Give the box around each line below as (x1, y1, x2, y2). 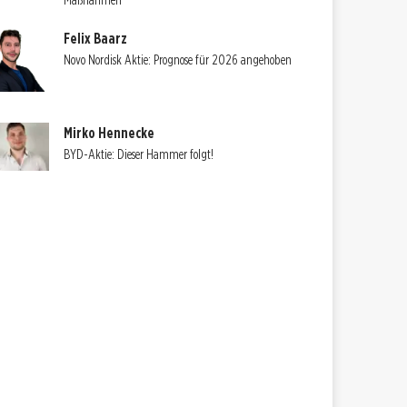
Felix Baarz (64, 29, 128, 47)
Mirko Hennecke (64, 124, 155, 143)
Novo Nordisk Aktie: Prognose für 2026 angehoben (64, 52, 293, 67)
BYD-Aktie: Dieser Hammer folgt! (64, 147, 214, 163)
